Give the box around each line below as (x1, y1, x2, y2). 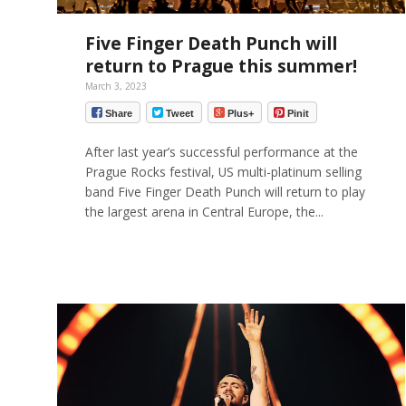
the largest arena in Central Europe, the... (84, 203, 324, 221)
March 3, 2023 (84, 79, 147, 92)
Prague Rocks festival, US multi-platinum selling (84, 163, 362, 181)
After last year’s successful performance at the (84, 143, 358, 161)
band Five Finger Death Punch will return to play (84, 183, 365, 201)
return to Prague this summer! (84, 53, 357, 78)
